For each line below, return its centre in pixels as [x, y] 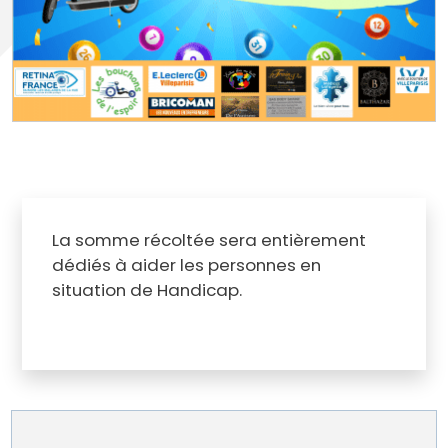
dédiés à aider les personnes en [186, 265]
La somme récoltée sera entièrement [208, 240]
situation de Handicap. [146, 290]
